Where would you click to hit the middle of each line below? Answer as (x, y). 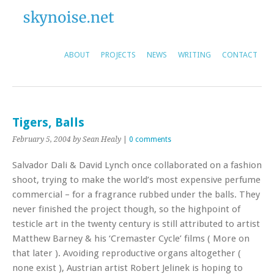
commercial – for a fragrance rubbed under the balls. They (136, 194)
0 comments (150, 139)
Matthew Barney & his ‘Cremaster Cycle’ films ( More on (131, 239)
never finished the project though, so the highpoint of (126, 209)
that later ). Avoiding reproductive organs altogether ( (127, 253)
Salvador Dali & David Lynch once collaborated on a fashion (137, 165)
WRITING (194, 55)
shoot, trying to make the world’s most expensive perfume (136, 180)
